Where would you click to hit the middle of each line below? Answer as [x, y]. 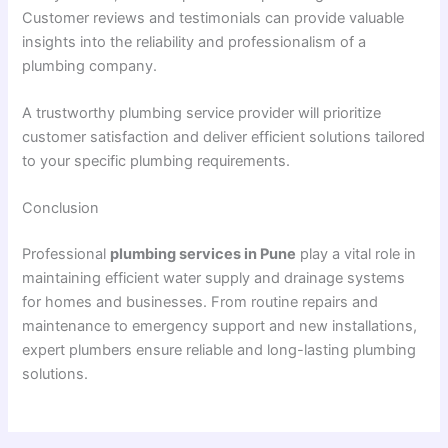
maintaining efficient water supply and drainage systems [214, 278]
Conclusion [61, 208]
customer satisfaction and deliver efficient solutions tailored [224, 137]
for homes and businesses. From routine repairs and [200, 302]
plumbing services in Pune [203, 254]
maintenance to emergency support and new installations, [220, 326]
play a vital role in [356, 254]
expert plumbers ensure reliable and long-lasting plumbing [219, 350]
